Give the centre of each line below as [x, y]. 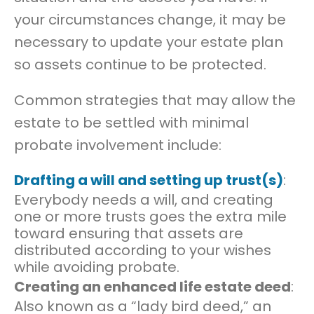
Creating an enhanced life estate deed [152, 287]
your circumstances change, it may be [150, 20]
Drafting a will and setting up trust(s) [149, 180]
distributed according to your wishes [143, 251]
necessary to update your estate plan [149, 42]
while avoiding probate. [97, 267]
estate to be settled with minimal [131, 122]
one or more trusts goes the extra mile [150, 217]
